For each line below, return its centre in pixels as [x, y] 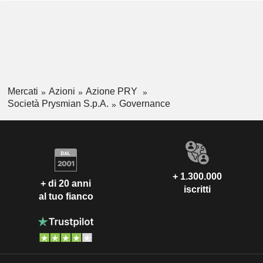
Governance [144, 104]
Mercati [23, 92]
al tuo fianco [66, 197]
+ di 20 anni [66, 184]
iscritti [197, 189]
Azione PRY [112, 92]
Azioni [62, 92]
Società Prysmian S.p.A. [58, 104]
